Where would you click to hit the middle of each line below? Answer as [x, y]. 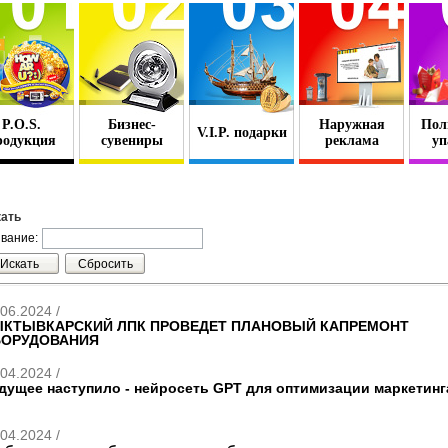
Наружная [351, 124]
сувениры [131, 140]
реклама [351, 140]
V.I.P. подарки [241, 132]
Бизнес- [131, 124]
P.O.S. [21, 124]
